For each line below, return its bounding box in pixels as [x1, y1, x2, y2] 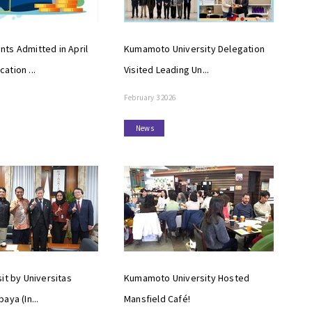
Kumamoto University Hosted [124, 272, 250, 285]
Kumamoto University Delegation [124, 42, 265, 56]
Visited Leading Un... [124, 63, 210, 77]
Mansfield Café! [124, 292, 190, 306]
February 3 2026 [124, 93, 175, 103]
